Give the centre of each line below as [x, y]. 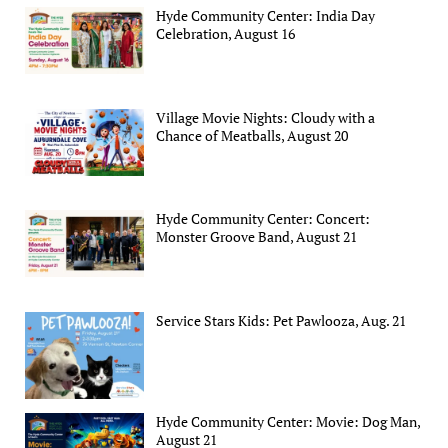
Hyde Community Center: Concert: [263, 219]
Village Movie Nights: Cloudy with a [266, 117]
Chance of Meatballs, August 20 [252, 135]
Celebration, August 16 [226, 33]
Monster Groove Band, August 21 [257, 237]
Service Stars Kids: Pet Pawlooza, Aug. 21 [281, 320]
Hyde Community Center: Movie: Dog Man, [288, 422]
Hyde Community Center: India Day [266, 15]
